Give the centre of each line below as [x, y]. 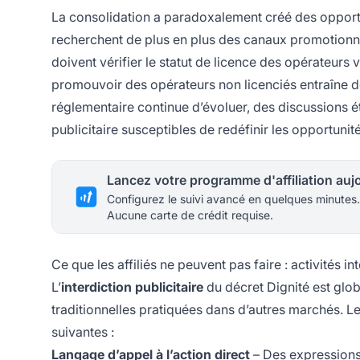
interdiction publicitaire [132, 287]
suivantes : [83, 332]
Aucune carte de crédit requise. [190, 215]
